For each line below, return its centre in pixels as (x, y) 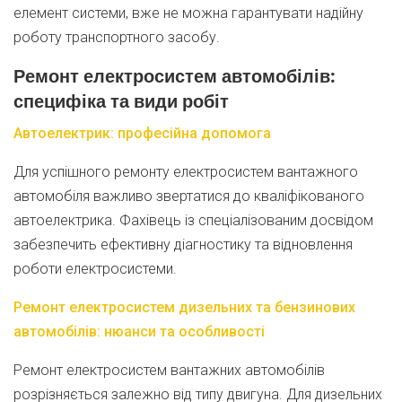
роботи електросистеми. (95, 269)
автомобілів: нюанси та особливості (139, 332)
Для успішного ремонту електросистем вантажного (186, 172)
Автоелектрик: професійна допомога (142, 133)
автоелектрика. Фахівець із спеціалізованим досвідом (193, 220)
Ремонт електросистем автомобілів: (175, 76)
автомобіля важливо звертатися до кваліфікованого (189, 196)
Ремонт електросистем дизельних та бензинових (184, 307)
